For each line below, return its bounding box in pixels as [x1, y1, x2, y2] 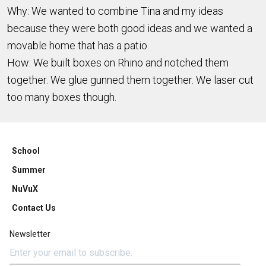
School [12, 146, 40, 156]
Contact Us [12, 203, 56, 213]
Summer [12, 165, 46, 175]
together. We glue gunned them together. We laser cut [7, 74, 254, 86]
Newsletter [9, 229, 50, 239]
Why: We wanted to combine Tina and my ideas [7, 5, 223, 17]
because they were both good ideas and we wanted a [7, 22, 252, 34]
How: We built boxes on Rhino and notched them [7, 56, 229, 69]
